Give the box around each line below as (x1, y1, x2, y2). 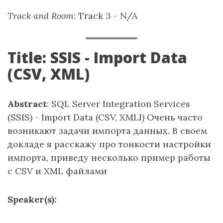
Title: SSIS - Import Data (7, 47, 187, 68)
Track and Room (7, 10, 74, 21)
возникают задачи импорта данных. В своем (7, 125, 207, 136)
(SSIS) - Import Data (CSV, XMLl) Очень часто (7, 111, 203, 123)
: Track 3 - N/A (74, 10, 137, 21)
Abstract (7, 98, 47, 110)
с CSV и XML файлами (7, 165, 107, 177)
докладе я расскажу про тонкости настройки (7, 138, 211, 150)
